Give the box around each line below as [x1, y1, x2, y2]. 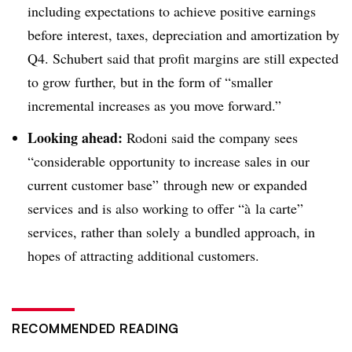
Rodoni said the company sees [126, 127, 298, 147]
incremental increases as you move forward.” [27, 95, 281, 115]
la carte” [251, 198, 303, 218]
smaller [231, 71, 273, 91]
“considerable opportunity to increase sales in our [27, 151, 310, 170]
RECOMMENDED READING [12, 320, 179, 336]
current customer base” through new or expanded [27, 174, 307, 194]
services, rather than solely [27, 222, 180, 241]
